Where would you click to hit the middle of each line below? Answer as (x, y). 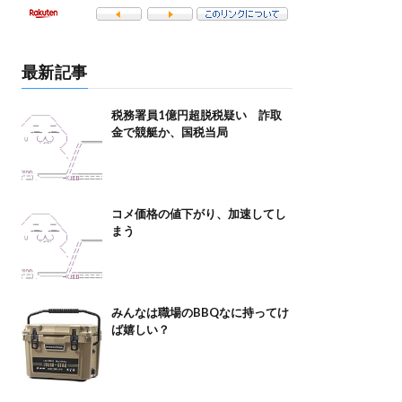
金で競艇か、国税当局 (169, 132)
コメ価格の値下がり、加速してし (198, 214)
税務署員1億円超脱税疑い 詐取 (196, 115)
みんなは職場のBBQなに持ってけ (200, 313)
